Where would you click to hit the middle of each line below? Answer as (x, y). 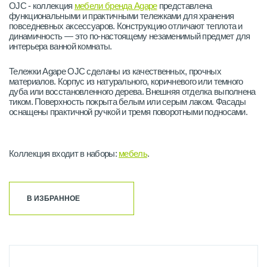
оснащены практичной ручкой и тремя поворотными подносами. (128, 112)
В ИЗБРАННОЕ (53, 198)
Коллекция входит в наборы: (64, 153)
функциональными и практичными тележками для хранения (122, 16)
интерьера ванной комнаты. (60, 46)
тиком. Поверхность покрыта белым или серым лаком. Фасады (128, 102)
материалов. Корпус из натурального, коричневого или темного (126, 81)
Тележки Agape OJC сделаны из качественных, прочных (115, 71)
